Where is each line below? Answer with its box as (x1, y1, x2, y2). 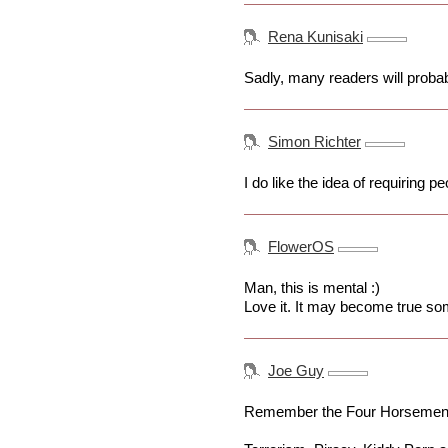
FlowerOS (268, 238, 334, 256)
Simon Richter (268, 133, 361, 151)
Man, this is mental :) (244, 279, 380, 297)
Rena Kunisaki (268, 28, 363, 46)
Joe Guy (268, 362, 324, 380)
